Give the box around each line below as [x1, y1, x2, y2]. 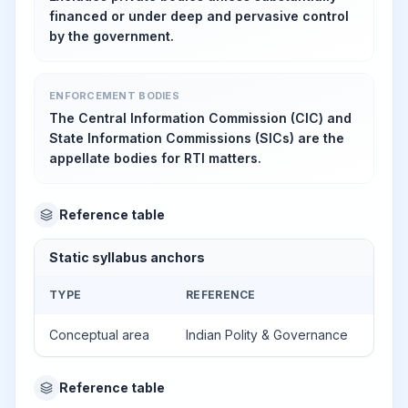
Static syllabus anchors [49, 250, 205, 265]
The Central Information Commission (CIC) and [49, 110, 352, 126]
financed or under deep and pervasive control [49, 8, 349, 24]
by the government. [49, 28, 174, 44]
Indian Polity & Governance [186, 327, 348, 342]
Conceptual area [49, 327, 149, 342]
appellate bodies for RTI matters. [49, 150, 261, 166]
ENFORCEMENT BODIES [49, 89, 179, 102]
